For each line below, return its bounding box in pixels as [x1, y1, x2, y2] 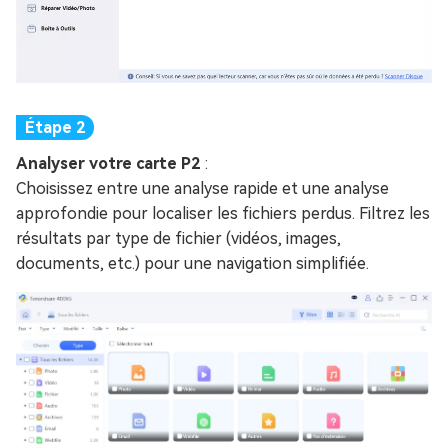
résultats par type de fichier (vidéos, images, [16, 229, 341, 249]
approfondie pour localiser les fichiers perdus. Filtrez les [16, 204, 430, 224]
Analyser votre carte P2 [16, 154, 205, 174]
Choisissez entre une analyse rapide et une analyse [16, 179, 389, 199]
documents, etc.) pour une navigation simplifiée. [16, 254, 369, 274]
